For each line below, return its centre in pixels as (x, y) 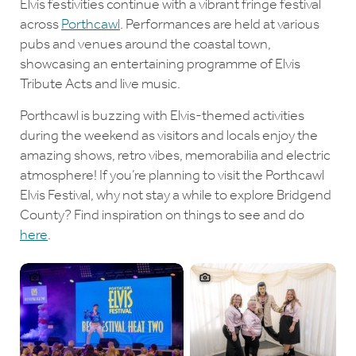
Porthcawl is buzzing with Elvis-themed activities (162, 116)
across (41, 24)
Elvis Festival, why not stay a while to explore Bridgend (176, 195)
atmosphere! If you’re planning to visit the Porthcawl (172, 175)
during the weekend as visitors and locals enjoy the (169, 135)
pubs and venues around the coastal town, (145, 44)
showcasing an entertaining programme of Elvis (160, 64)
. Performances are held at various (220, 24)
